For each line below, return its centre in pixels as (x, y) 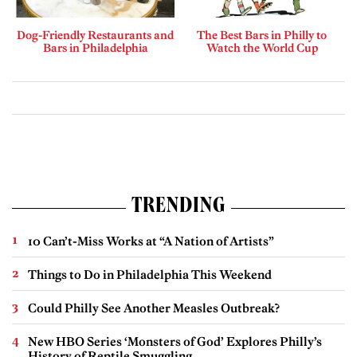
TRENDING (178, 208)
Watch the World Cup (262, 48)
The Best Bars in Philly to (262, 35)
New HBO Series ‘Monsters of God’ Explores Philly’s (175, 342)
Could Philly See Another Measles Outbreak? (154, 308)
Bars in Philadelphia (95, 48)
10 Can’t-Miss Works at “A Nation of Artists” (151, 241)
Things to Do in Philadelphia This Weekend (150, 275)
